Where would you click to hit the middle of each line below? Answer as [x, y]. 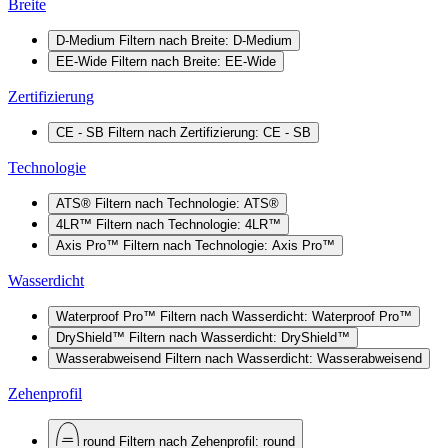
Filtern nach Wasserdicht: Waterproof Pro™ [286, 316]
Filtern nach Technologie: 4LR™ [188, 224]
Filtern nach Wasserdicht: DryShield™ [239, 337]
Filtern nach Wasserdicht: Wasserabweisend [293, 358]
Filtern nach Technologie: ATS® [187, 203]
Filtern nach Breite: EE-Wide [193, 61]
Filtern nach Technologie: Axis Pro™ [229, 245]
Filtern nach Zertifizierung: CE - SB [209, 132]
